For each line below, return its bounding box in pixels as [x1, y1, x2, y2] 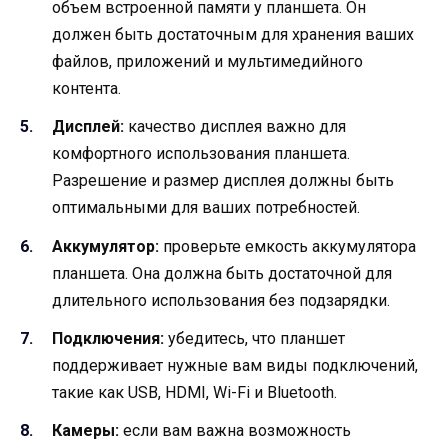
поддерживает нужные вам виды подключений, [52, 355, 418, 375]
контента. [52, 79, 121, 99]
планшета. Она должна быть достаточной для [52, 263, 392, 283]
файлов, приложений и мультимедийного [52, 52, 363, 72]
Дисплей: [52, 117, 124, 137]
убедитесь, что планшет [164, 328, 345, 348]
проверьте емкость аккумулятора [159, 236, 416, 256]
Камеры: [52, 421, 119, 440]
